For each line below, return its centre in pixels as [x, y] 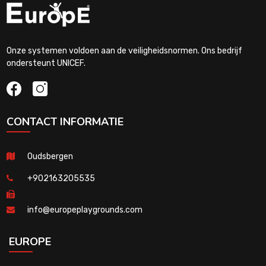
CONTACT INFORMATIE [65, 121]
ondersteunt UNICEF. [46, 63]
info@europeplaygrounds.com [85, 210]
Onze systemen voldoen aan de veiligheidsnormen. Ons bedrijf [124, 50]
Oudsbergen [50, 156]
